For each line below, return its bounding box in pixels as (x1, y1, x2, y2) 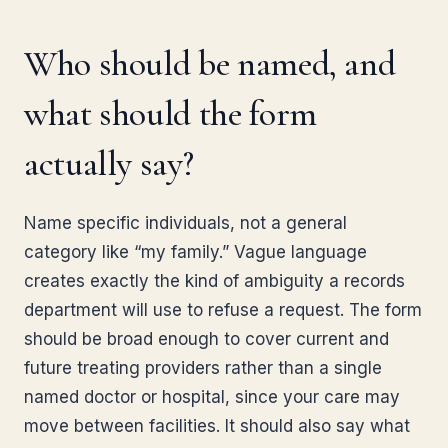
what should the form (24, 92, 317, 135)
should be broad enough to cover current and (24, 329, 389, 349)
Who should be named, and (24, 42, 396, 85)
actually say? (24, 142, 194, 185)
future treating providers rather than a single (24, 358, 382, 378)
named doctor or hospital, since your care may (24, 387, 400, 407)
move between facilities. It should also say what (24, 416, 410, 436)
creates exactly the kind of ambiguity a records (24, 271, 405, 291)
